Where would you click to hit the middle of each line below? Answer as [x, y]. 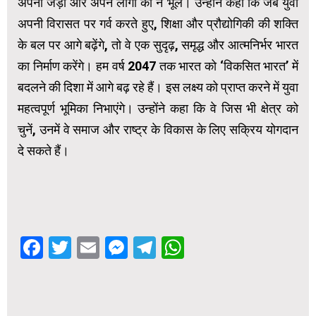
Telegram [203, 248]
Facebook [92, 248]
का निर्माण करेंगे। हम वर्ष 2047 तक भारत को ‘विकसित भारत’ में [158, 66]
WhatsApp [236, 248]
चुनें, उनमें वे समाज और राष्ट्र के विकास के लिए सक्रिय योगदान [158, 130]
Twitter [107, 248]
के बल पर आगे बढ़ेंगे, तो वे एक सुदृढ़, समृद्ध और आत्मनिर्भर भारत [158, 45]
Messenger [184, 248]
